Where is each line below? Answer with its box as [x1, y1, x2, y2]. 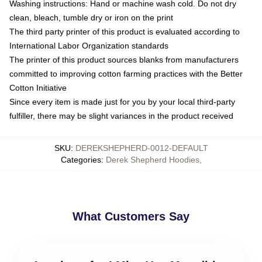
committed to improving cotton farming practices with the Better [9, 68, 243, 78]
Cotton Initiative [9, 82, 67, 92]
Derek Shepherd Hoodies [105, 154, 199, 164]
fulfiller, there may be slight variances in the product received [9, 111, 233, 120]
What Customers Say [73, 209, 189, 223]
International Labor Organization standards [9, 40, 168, 50]
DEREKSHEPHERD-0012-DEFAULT [75, 143, 208, 153]
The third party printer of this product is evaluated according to [9, 26, 240, 36]
